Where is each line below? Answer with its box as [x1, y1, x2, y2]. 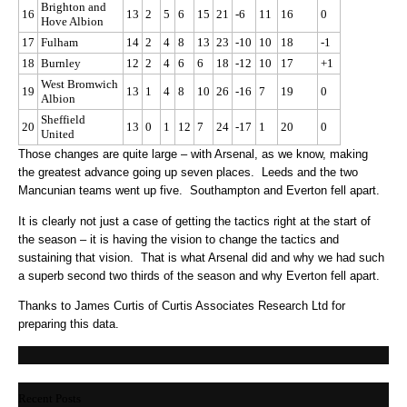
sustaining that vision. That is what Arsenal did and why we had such [18, 250, 384, 264]
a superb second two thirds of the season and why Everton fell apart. [18, 268, 380, 283]
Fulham [41, 35, 78, 50]
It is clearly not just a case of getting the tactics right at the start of [18, 213, 371, 228]
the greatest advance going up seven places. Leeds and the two [18, 165, 358, 180]
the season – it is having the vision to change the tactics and [18, 232, 339, 246]
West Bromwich [41, 77, 118, 92]
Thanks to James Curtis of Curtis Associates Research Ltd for [18, 299, 345, 313]
